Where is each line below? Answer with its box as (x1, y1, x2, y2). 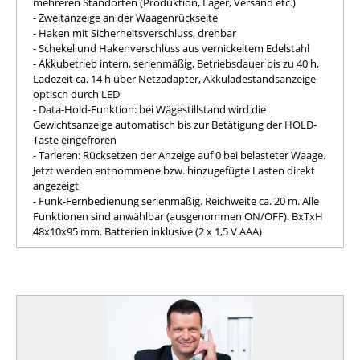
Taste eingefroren (33, 132, 117, 147)
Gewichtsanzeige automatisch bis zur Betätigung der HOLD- (33, 117, 317, 132)
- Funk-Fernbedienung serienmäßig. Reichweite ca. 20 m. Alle (33, 193, 319, 208)
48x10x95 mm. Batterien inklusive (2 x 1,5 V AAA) (33, 223, 262, 239)
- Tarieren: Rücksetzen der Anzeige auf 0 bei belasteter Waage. (33, 147, 325, 162)
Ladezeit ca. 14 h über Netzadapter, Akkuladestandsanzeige (33, 71, 316, 86)
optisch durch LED (33, 86, 120, 101)
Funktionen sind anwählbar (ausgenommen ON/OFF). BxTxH (33, 208, 323, 223)
